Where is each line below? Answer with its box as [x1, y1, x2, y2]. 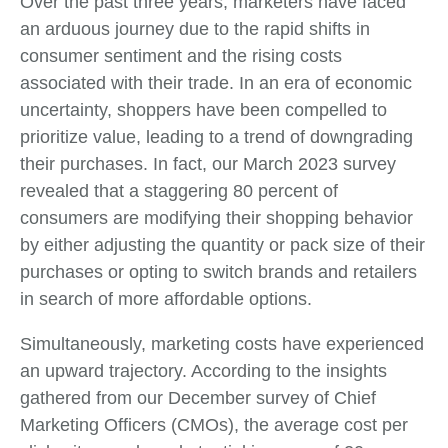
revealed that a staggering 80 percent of [20, 180, 338, 201]
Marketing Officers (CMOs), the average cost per [20, 414, 408, 435]
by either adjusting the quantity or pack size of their [20, 234, 425, 255]
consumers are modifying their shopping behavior [20, 207, 413, 228]
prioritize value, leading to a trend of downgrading [20, 126, 413, 147]
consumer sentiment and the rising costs [20, 45, 342, 66]
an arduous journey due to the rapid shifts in [20, 18, 370, 39]
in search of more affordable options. [20, 288, 312, 309]
